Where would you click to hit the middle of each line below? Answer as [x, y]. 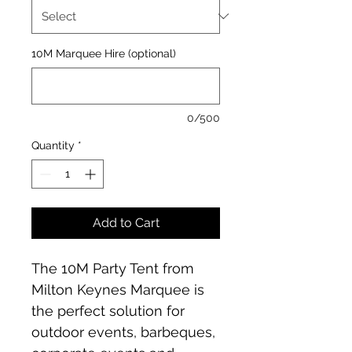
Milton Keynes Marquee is [120, 289]
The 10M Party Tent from [115, 268]
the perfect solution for [110, 310]
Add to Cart [126, 222]
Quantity [53, 145]
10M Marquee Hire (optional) [104, 53]
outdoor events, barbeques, [125, 332]
